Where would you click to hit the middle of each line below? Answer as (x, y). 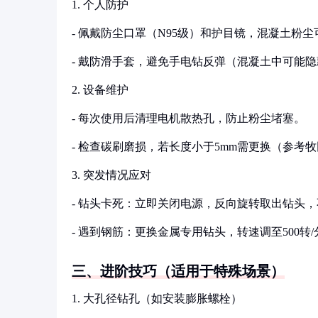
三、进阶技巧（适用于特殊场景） (178, 271)
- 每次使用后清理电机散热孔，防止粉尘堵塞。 (188, 118)
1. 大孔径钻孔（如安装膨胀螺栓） (157, 298)
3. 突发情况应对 (111, 175)
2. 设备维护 (100, 90)
